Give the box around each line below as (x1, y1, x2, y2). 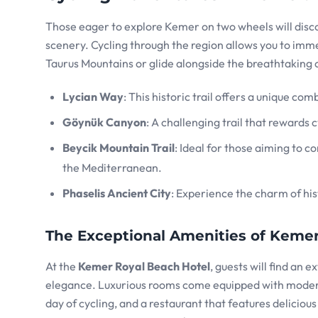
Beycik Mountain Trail (62, 141, 175, 155)
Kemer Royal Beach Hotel (78, 259, 210, 274)
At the (45, 259, 78, 274)
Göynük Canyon (62, 115, 146, 130)
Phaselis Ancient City (62, 186, 171, 201)
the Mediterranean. (62, 160, 162, 175)
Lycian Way (62, 89, 124, 104)
